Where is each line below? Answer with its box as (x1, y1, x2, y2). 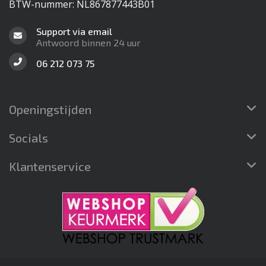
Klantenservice (9, 159, 91, 174)
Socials (9, 131, 48, 145)
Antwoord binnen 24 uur (36, 37, 141, 49)
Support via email (36, 26, 112, 37)
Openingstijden (9, 102, 91, 117)
